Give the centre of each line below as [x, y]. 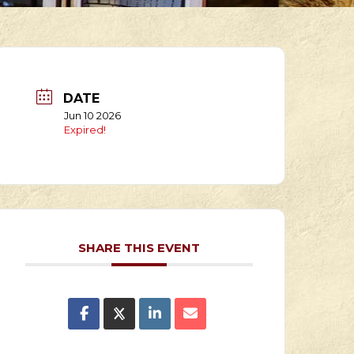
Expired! [85, 130]
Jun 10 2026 [92, 115]
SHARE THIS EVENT [139, 248]
